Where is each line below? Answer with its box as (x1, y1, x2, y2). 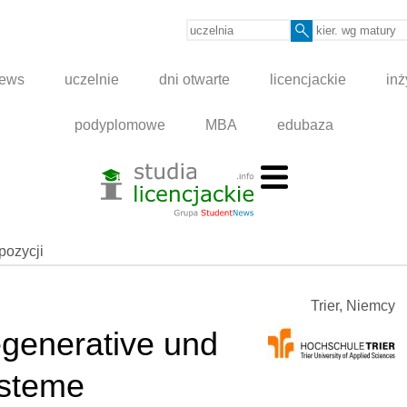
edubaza (276, 117, 333, 134)
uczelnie (65, 72, 120, 88)
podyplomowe (74, 117, 165, 134)
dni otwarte (159, 72, 231, 88)
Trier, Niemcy (311, 298, 395, 314)
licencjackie (270, 72, 347, 88)
